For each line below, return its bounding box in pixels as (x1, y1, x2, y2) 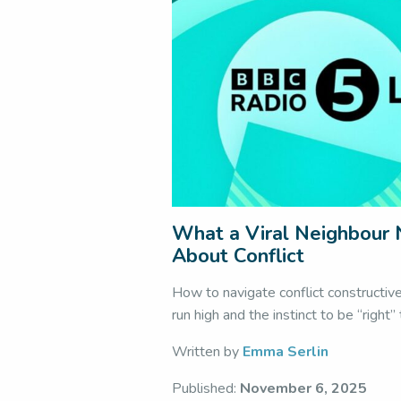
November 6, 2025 (240, 379, 367, 398)
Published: (172, 379, 240, 398)
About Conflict (172, 243, 304, 269)
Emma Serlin (243, 342, 328, 362)
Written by (172, 342, 243, 362)
